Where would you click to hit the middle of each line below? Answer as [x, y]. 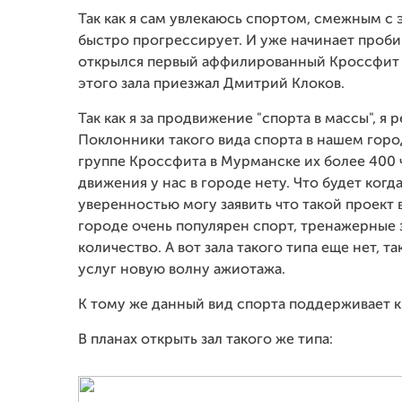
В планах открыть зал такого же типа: [205, 340]
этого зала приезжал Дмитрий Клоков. [211, 84]
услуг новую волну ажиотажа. [182, 270]
